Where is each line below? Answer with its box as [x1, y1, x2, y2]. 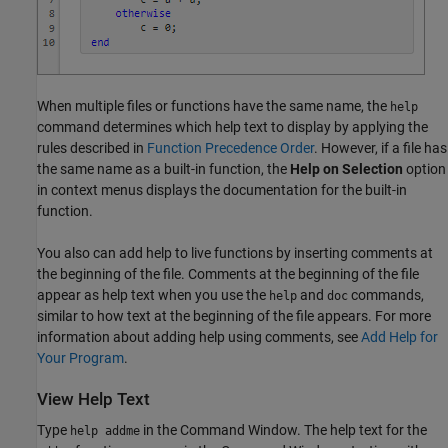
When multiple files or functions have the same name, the [37, 98, 390, 114]
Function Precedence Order [147, 140, 314, 156]
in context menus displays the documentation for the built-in [37, 182, 407, 198]
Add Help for [361, 329, 438, 345]
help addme [70, 424, 140, 439]
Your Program [37, 350, 124, 366]
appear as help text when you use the [37, 287, 269, 303]
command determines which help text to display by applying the [37, 119, 428, 135]
